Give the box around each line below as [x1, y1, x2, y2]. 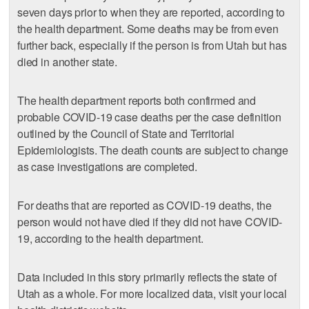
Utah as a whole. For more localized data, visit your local [17, 286, 287, 302]
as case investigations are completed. [17, 159, 197, 175]
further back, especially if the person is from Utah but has [17, 37, 287, 54]
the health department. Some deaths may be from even [17, 21, 279, 37]
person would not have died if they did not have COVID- [17, 214, 283, 230]
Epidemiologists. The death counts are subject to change [17, 142, 289, 159]
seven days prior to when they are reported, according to [17, 4, 286, 21]
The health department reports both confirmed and [17, 92, 257, 109]
